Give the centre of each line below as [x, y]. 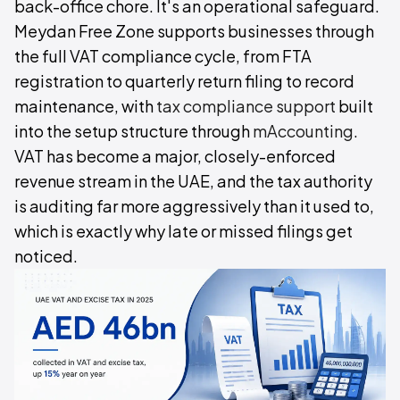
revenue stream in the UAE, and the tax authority [193, 180]
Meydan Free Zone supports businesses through [194, 30]
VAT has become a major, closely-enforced [175, 155]
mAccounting [303, 130]
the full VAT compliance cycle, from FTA [163, 55]
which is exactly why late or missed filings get [183, 230]
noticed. [46, 255]
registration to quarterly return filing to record [184, 80]
